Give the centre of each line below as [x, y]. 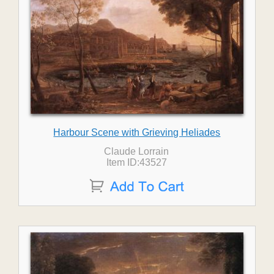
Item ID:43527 [136, 162]
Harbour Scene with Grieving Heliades [137, 132]
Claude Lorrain [137, 151]
